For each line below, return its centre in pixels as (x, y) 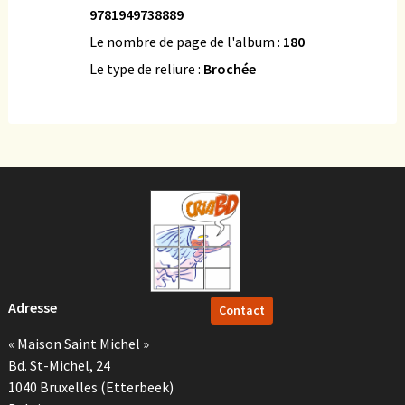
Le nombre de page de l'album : (186, 42)
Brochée (230, 69)
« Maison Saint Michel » (79, 344)
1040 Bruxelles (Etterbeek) (91, 387)
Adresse (33, 308)
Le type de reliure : (146, 69)
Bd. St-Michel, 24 (59, 366)
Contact (242, 311)
